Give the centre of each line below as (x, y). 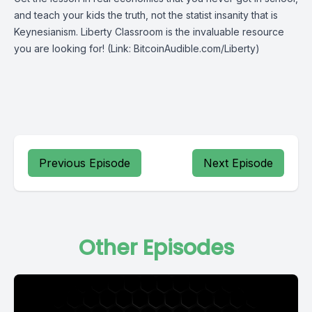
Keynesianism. (47, 32)
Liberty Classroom (122, 32)
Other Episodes (156, 248)
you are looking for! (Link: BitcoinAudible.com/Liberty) (137, 48)
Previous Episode (85, 163)
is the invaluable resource (224, 32)
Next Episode (238, 163)
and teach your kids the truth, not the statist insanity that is (146, 15)
